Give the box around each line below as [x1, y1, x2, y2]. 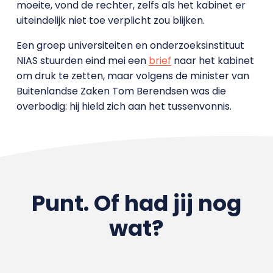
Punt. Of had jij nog [31, 187, 241, 219]
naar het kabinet [171, 53, 254, 68]
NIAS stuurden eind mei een [16, 53, 149, 68]
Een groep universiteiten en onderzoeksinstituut [16, 38, 244, 52]
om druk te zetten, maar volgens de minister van [16, 68, 249, 83]
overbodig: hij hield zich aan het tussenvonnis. [16, 99, 232, 113]
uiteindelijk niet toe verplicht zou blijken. [16, 13, 205, 27]
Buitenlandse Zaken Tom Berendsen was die [16, 83, 226, 98]
